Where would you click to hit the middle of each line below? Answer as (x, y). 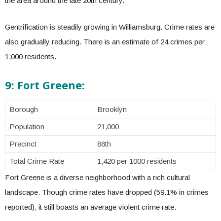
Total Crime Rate (37, 161)
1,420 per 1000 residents (137, 161)
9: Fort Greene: (46, 85)
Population (27, 127)
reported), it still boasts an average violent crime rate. (92, 207)
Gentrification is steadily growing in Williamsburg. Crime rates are (110, 27)
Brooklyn (112, 109)
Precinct (24, 144)
